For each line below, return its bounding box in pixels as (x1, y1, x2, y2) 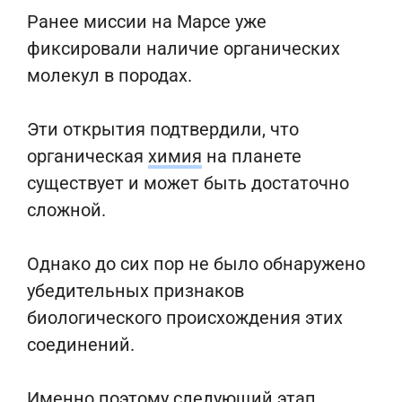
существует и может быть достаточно (27, 172, 349, 194)
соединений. (27, 334, 135, 355)
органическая (27, 145, 148, 167)
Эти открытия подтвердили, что (27, 118, 299, 140)
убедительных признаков (27, 280, 244, 301)
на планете (202, 145, 301, 167)
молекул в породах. (27, 65, 192, 86)
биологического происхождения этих (27, 307, 343, 328)
